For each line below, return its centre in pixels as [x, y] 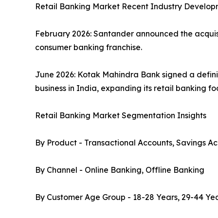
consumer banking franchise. [89, 47]
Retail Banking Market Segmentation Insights [121, 115]
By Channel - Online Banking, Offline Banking [120, 170]
